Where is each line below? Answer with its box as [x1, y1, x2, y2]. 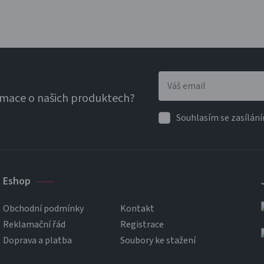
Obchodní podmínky [3, 202, 84, 215]
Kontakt [120, 202, 154, 215]
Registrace [120, 218, 164, 231]
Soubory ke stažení [120, 234, 196, 247]
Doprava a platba [3, 234, 72, 247]
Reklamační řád [3, 218, 65, 231]
